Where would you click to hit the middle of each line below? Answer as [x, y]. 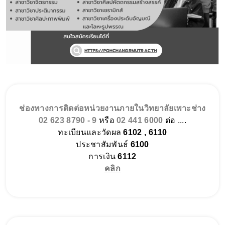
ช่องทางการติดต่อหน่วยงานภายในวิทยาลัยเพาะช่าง [113, 108]
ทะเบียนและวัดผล [91, 132]
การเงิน [103, 156]
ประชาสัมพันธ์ [103, 144]
